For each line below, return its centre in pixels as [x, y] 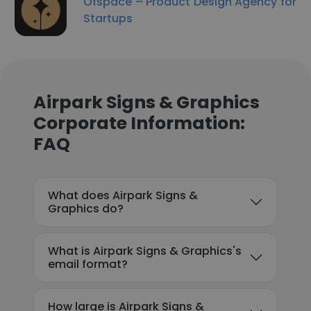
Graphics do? [86, 209]
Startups [108, 18]
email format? [88, 264]
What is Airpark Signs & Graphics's [145, 251]
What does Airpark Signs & [123, 195]
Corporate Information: [139, 123]
